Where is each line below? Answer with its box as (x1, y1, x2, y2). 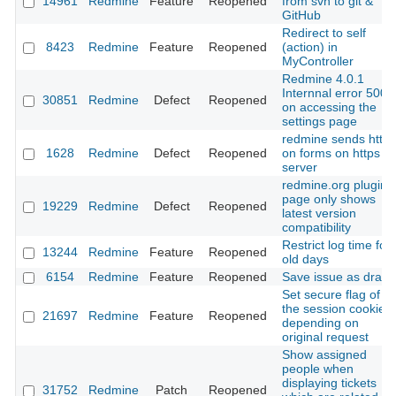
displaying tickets (282, 376, 377, 391)
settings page (282, 114, 357, 129)
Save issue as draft (282, 270, 389, 285)
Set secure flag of (282, 287, 380, 302)
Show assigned (282, 347, 367, 362)
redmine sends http (282, 132, 390, 147)
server (282, 160, 317, 175)
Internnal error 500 (282, 86, 387, 101)
